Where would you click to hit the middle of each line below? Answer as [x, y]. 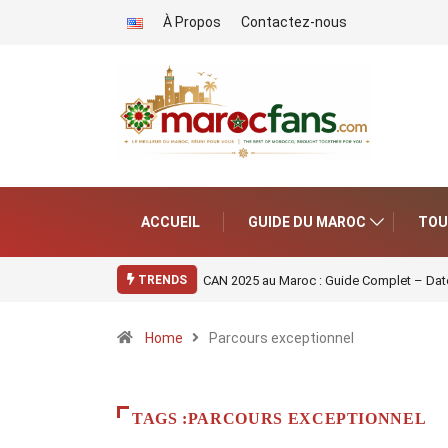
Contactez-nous [294, 22]
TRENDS [161, 280]
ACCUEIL [170, 222]
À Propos [192, 22]
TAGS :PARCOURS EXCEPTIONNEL [279, 419]
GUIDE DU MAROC [307, 222]
